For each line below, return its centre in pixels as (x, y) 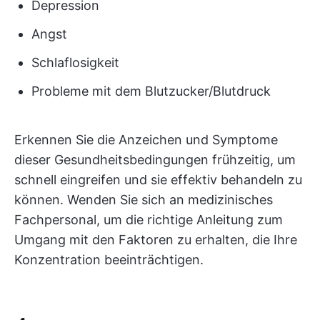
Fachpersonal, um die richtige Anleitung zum (149, 220)
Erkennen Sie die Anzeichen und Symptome (146, 140)
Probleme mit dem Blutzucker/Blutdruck (151, 91)
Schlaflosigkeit (75, 62)
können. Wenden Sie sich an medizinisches (144, 200)
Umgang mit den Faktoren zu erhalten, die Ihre (156, 240)
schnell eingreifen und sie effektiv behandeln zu (158, 180)
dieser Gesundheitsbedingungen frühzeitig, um (155, 160)
